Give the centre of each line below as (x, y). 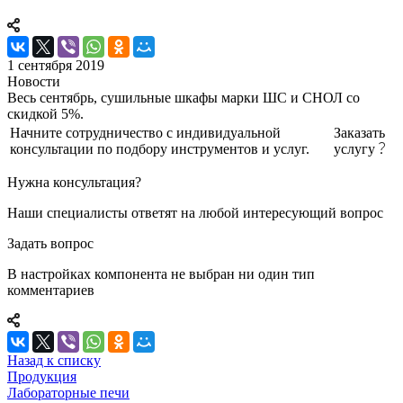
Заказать (359, 132)
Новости (34, 81)
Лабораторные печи (68, 392)
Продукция (42, 376)
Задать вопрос (50, 243)
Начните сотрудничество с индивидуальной (145, 132)
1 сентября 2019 (56, 65)
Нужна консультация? (74, 182)
